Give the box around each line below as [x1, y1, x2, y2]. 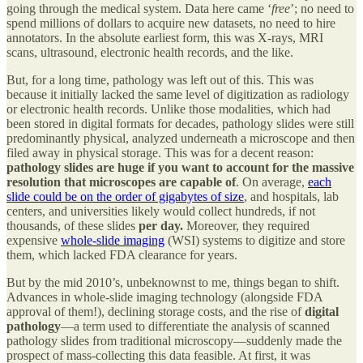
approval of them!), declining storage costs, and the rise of [6, 304, 305, 318]
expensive [6, 233, 61, 247]
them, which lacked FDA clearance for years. [6, 247, 237, 262]
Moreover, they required [183, 218, 310, 233]
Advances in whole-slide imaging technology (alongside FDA [6, 289, 322, 304]
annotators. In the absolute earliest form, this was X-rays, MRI [6, 30, 323, 45]
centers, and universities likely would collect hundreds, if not [6, 203, 315, 218]
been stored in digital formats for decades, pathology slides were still [6, 116, 354, 130]
